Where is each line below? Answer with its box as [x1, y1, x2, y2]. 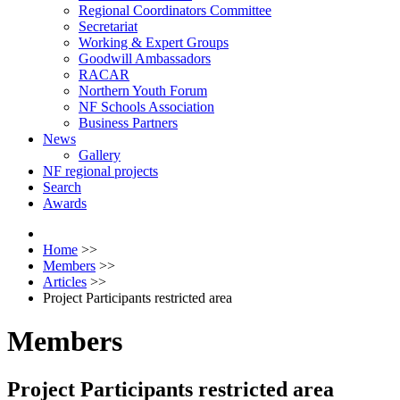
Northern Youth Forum [79, 83, 207, 98]
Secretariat [79, 19, 137, 34]
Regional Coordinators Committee [79, 3, 271, 18]
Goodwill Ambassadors [79, 51, 211, 66]
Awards [43, 196, 87, 211]
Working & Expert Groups [79, 35, 229, 50]
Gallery [79, 147, 121, 162]
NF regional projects [43, 163, 158, 179]
